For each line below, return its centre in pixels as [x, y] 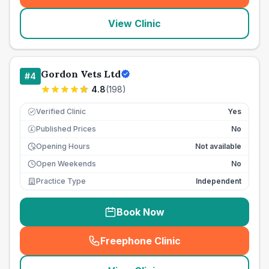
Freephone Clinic [141, 241]
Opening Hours [63, 146]
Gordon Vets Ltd [81, 74]
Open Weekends [66, 164]
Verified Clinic [61, 111]
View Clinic [134, 23]
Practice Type [61, 181]
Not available [218, 146]
